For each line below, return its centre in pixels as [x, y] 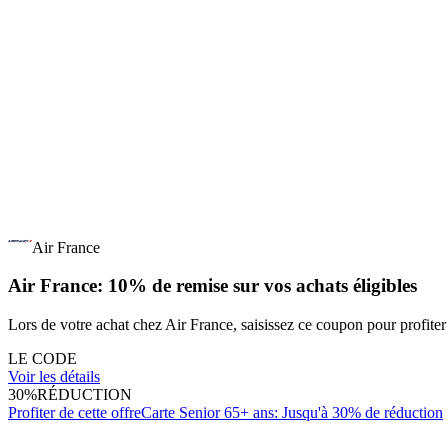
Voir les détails [54, 377]
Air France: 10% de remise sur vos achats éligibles [212, 286]
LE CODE [42, 359]
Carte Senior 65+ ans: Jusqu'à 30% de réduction [292, 413]
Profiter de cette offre [74, 413]
